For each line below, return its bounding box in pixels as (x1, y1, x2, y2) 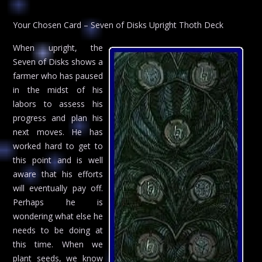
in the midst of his (13, 84, 103, 96)
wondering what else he (13, 211, 103, 222)
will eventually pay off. (13, 182, 103, 194)
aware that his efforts (13, 168, 103, 180)
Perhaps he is (13, 196, 103, 208)
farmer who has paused (13, 70, 103, 82)
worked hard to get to (13, 140, 103, 152)
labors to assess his (13, 98, 103, 110)
